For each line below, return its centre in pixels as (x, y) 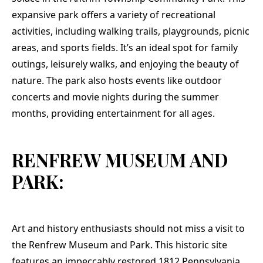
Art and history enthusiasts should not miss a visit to (128, 229)
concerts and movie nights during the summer (115, 97)
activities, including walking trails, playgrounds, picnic (131, 31)
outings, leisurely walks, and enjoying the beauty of (125, 64)
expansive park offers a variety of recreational (114, 14)
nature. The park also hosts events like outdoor (117, 80)
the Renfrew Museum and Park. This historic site (119, 245)
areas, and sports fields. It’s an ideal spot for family (125, 47)
